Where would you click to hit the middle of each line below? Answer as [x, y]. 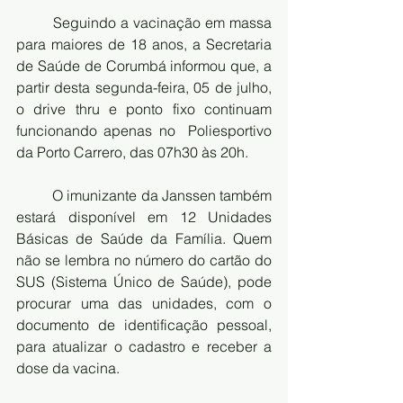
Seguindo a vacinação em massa [35, 22]
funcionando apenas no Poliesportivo [144, 130]
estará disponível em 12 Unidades [144, 216]
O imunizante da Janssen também [35, 195]
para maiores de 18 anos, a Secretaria [144, 44]
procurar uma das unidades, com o [144, 303]
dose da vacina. [68, 367]
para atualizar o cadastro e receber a [144, 346]
